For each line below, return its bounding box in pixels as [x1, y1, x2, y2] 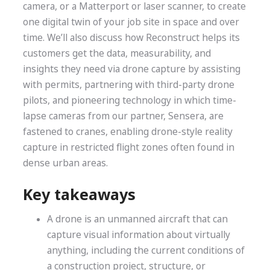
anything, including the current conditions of [46, 244, 245, 257]
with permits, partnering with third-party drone [22, 78, 234, 91]
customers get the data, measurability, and [22, 46, 211, 60]
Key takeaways [22, 183, 136, 204]
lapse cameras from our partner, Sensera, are [22, 109, 224, 122]
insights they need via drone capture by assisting [22, 62, 240, 75]
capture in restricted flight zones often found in [22, 140, 234, 154]
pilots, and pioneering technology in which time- [22, 93, 236, 107]
